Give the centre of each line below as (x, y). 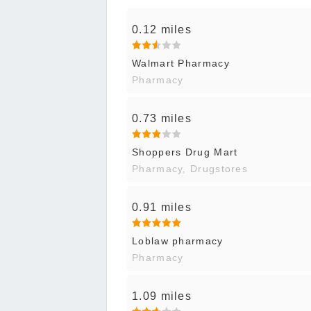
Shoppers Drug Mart (185, 152)
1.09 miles (162, 296)
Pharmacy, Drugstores (190, 169)
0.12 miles (162, 30)
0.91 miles (162, 208)
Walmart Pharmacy (181, 64)
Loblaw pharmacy (178, 241)
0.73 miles (162, 119)
